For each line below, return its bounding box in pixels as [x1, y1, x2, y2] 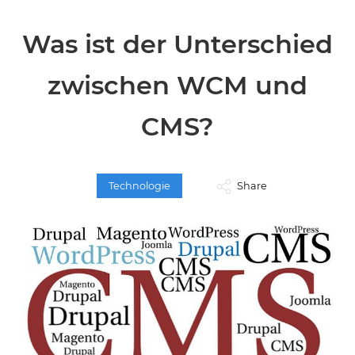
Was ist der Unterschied [22, 29, 333, 59]
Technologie [108, 180, 170, 192]
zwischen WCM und [48, 70, 307, 101]
